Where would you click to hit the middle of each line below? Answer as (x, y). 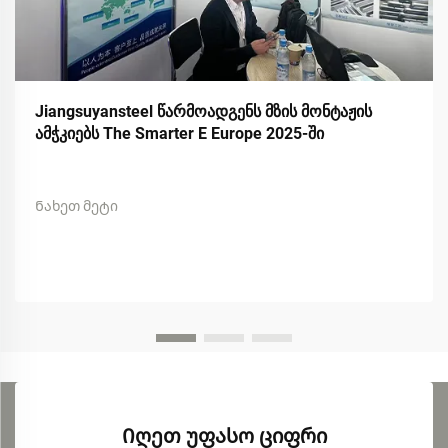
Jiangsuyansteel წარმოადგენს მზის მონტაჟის (203, 111)
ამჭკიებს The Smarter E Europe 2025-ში (179, 133)
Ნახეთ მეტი (76, 205)
